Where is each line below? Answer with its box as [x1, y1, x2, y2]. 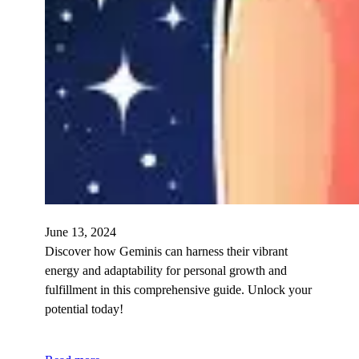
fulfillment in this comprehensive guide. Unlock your [45, 283, 312, 297]
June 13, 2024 [45, 225, 116, 240]
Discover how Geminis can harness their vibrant [45, 244, 288, 259]
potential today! [45, 302, 123, 317]
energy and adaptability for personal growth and [45, 264, 287, 278]
